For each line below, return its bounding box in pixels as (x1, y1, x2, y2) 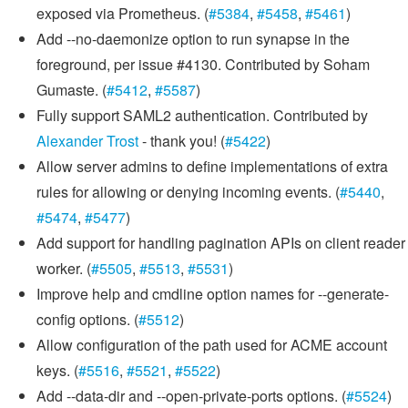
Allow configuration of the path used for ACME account (36, 334, 387, 356)
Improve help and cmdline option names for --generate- (36, 283, 389, 305)
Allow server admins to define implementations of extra (36, 156, 388, 178)
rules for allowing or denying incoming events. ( (36, 181, 340, 203)
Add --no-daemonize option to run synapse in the (36, 28, 350, 50)
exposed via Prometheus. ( (36, 3, 209, 25)
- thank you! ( (138, 130, 225, 152)
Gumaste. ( (36, 79, 107, 101)
